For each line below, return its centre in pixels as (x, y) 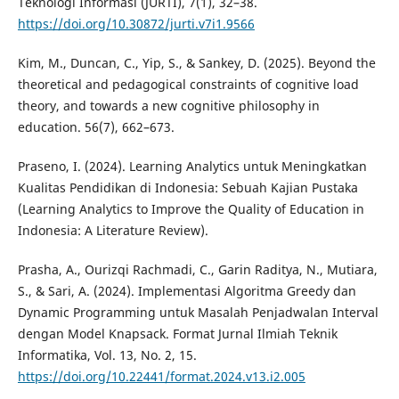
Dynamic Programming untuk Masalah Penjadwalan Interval (198, 313)
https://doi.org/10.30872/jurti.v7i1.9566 (136, 24)
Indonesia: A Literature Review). (113, 231)
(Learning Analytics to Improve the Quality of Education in (191, 209)
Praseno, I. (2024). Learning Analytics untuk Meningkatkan (192, 167)
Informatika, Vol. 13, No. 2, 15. (107, 355)
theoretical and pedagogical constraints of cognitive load (188, 85)
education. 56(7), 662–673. (96, 127)
